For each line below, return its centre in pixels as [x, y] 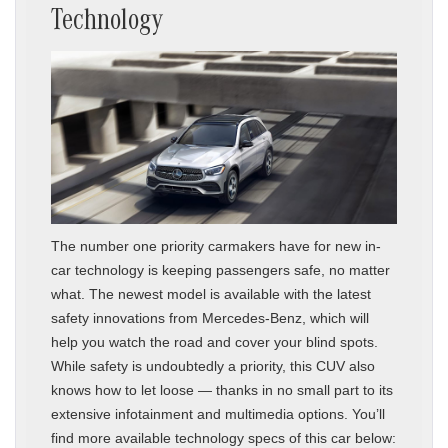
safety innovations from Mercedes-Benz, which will [210, 317]
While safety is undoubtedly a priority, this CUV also [213, 365]
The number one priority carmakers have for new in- [216, 245]
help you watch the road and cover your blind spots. [214, 341]
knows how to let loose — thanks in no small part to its [222, 389]
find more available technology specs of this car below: [223, 437]
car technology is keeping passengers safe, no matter [220, 269]
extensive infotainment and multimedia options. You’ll [218, 413]
